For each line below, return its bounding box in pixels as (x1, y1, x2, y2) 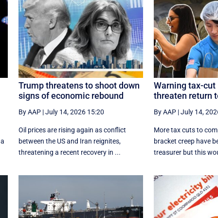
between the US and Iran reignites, (18, 137, 121, 145)
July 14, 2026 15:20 (45, 108, 104, 116)
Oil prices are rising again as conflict (18, 126, 126, 134)
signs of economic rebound (18, 90, 124, 101)
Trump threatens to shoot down (18, 80, 140, 91)
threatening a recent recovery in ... (18, 148, 121, 156)
